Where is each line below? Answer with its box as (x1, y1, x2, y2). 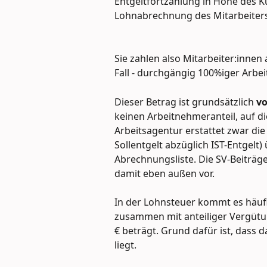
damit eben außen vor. (114, 166, 215, 180)
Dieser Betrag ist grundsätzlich (114, 95, 256, 108)
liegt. (114, 238, 136, 252)
